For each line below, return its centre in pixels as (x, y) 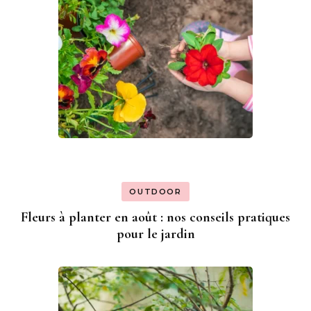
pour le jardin (155, 234)
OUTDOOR (155, 191)
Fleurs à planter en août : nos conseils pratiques (155, 217)
